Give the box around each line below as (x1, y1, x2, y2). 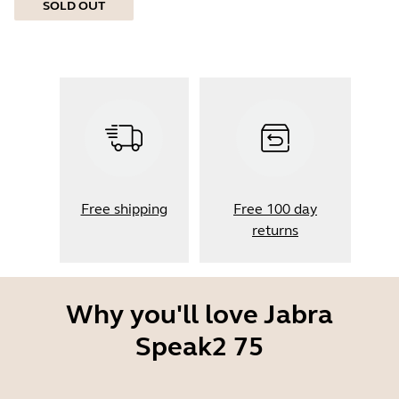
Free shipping (80, 200, 167, 217)
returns (252, 222, 298, 239)
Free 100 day (233, 200, 317, 217)
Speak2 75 (135, 330, 264, 362)
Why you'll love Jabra (66, 298, 333, 330)
